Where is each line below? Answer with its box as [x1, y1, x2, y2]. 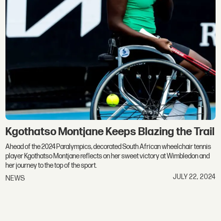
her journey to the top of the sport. [5, 161, 97, 170]
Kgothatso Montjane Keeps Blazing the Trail [5, 125, 215, 139]
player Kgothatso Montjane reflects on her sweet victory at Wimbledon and [5, 151, 210, 160]
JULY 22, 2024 [172, 173, 216, 182]
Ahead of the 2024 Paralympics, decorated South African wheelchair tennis [5, 142, 212, 151]
